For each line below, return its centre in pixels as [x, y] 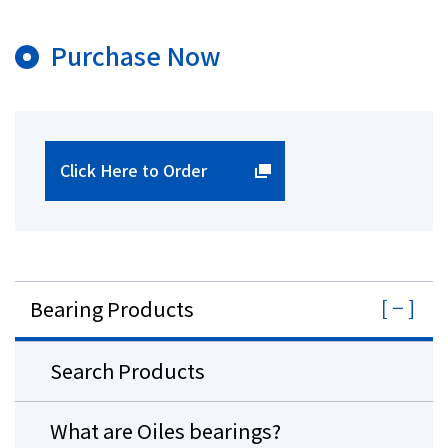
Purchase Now [136, 54]
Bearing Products [112, 309]
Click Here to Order [133, 170]
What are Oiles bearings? [165, 431]
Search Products [127, 371]
